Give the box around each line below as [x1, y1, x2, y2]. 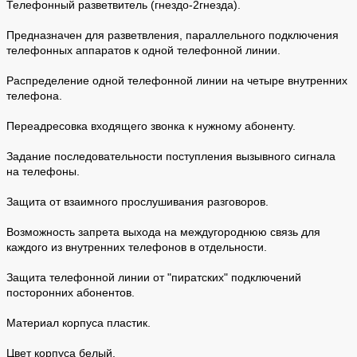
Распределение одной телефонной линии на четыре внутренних [6, 73, 347, 87]
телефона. [6, 88, 62, 102]
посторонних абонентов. [6, 285, 135, 299]
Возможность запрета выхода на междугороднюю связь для [6, 225, 320, 238]
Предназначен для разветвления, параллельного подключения [6, 28, 339, 41]
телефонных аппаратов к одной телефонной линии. [6, 43, 280, 57]
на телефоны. [6, 164, 80, 178]
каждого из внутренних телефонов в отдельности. [6, 240, 267, 253]
